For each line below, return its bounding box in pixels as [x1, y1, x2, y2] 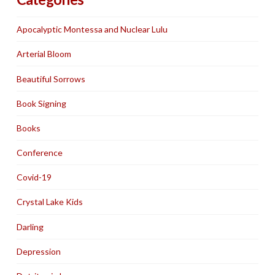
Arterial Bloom [16, 48, 71, 60]
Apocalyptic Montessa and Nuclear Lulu [16, 24, 168, 35]
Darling [16, 221, 44, 232]
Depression [16, 246, 61, 257]
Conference [16, 147, 63, 158]
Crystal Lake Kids [16, 196, 83, 207]
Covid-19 [16, 172, 52, 183]
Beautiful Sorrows [16, 73, 85, 84]
